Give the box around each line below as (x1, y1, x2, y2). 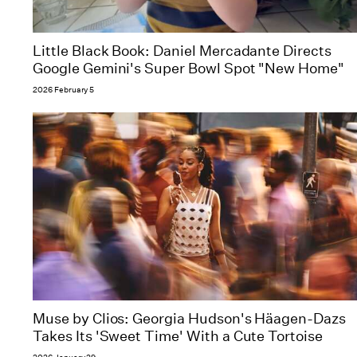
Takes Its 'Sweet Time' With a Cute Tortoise (33, 328, 323, 345)
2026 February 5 (33, 84, 95, 96)
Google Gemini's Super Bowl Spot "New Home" (33, 59, 344, 77)
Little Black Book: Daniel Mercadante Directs (33, 41, 331, 60)
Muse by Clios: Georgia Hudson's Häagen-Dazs (33, 310, 346, 328)
